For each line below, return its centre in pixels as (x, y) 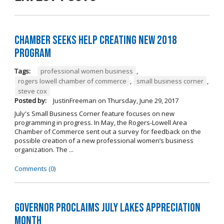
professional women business (86, 71)
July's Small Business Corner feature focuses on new (94, 113)
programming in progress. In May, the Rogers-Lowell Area (100, 122)
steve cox (32, 91)
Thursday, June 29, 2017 (143, 100)
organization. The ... (44, 149)
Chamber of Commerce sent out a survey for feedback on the (107, 131)
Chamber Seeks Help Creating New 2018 (95, 40)
